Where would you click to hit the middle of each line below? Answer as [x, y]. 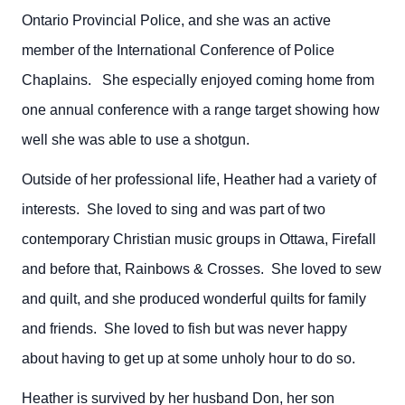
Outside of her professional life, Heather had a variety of [199, 179]
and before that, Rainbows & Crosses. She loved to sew [202, 268]
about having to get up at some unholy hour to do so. [188, 358]
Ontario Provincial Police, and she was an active [176, 21]
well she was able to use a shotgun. [136, 140]
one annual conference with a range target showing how [201, 110]
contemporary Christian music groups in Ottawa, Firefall [199, 239]
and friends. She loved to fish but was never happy [184, 328]
